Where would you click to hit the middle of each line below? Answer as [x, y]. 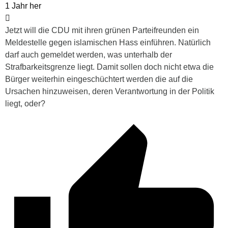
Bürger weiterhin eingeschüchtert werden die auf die [99, 79]
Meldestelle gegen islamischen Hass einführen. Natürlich [108, 42]
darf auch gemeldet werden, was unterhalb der [89, 54]
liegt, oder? [25, 103]
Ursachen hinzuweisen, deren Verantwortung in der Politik [110, 91]
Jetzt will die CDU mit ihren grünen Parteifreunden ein [102, 30]
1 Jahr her [23, 6]
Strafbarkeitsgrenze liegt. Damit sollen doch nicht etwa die [109, 67]
